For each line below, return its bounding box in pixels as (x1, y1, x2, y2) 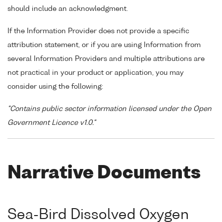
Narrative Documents (7, 165, 201, 182)
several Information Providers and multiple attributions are (7, 55, 205, 62)
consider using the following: (7, 83, 103, 90)
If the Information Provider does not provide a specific (7, 27, 189, 35)
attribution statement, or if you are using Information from (7, 41, 201, 49)
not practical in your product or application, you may (7, 69, 184, 76)
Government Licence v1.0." (7, 119, 96, 126)
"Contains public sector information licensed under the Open (7, 105, 212, 112)
